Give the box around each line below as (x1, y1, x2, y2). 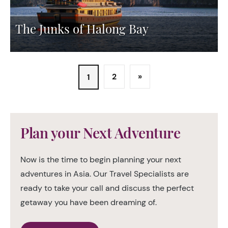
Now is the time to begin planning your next (20, 154, 181, 165)
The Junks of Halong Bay (15, 20, 149, 37)
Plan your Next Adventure (20, 123, 180, 142)
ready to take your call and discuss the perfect (20, 183, 194, 193)
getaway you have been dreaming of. (20, 197, 157, 208)
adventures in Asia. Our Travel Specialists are (20, 168, 189, 179)
